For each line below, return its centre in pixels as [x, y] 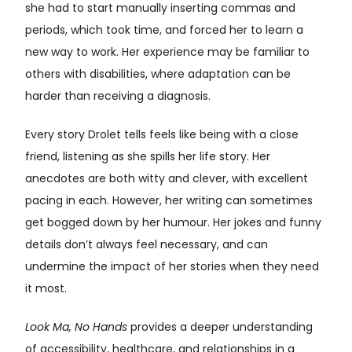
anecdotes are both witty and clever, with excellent [167, 179]
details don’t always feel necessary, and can [147, 245]
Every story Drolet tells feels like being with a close [162, 135]
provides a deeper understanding [220, 328]
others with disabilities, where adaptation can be [158, 75]
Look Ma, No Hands [76, 328]
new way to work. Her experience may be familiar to [167, 53]
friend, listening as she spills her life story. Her [148, 157]
